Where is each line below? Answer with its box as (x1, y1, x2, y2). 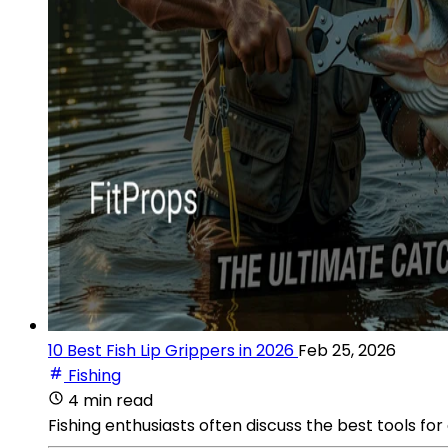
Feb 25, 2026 (298, 338, 396, 362)
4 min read (68, 388, 153, 412)
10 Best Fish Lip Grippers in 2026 (48, 338, 294, 362)
